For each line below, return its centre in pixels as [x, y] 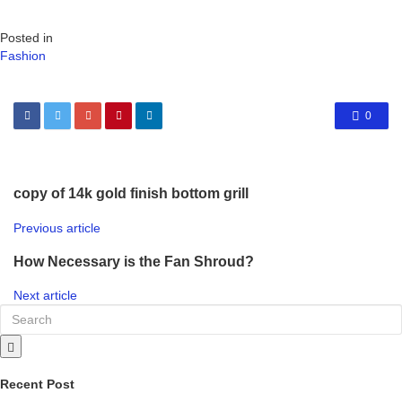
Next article [45, 296]
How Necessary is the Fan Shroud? [134, 261]
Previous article [57, 227]
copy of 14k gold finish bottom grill [131, 193]
